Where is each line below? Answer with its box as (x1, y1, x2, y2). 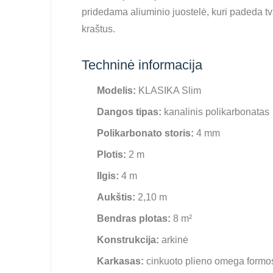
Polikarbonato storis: (97, 128, 194, 138)
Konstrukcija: (97, 235, 159, 245)
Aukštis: (97, 192, 135, 202)
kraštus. (82, 24, 115, 34)
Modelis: (97, 85, 136, 96)
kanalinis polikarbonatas (161, 107, 269, 117)
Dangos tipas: (97, 107, 161, 117)
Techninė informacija (82, 57, 202, 73)
